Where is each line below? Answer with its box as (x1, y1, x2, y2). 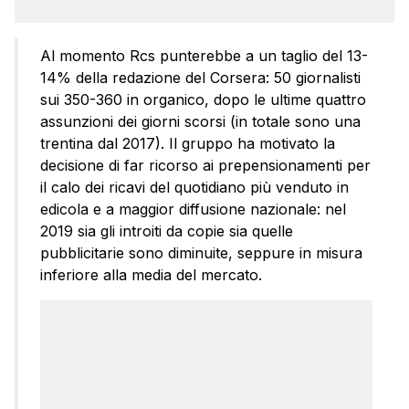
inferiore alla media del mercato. (40, 265, 262, 284)
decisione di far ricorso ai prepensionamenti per (40, 155, 371, 174)
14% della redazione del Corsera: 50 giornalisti (40, 68, 361, 87)
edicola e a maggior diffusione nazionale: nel (40, 199, 346, 218)
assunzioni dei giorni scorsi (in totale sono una (40, 111, 361, 131)
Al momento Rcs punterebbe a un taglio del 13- (40, 46, 368, 65)
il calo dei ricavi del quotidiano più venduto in (40, 177, 349, 196)
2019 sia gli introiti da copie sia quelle (40, 221, 293, 240)
